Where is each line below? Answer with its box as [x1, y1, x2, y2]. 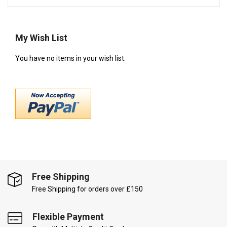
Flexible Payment [32, 211, 104, 222]
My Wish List [15, 32, 67, 43]
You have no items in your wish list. [15, 54, 126, 62]
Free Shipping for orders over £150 [32, 185, 143, 194]
